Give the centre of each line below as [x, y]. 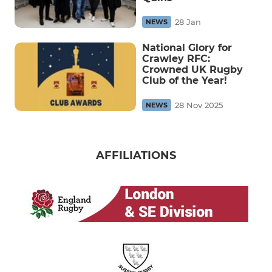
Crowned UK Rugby [192, 70]
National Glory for [187, 48]
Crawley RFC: [176, 59]
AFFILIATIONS [136, 155]
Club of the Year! [185, 80]
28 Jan [188, 22]
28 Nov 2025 [199, 105]
